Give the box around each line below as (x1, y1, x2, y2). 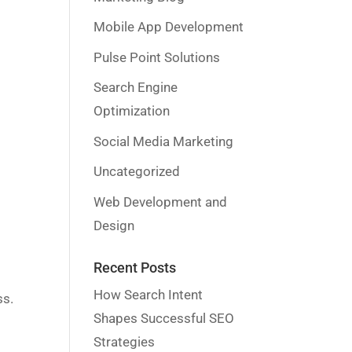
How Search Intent (93, 286, 203, 302)
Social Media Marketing (93, 133, 234, 149)
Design (93, 217, 135, 233)
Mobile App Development (93, 19, 244, 35)
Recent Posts (93, 258, 177, 276)
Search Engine (93, 79, 178, 95)
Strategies (93, 333, 156, 350)
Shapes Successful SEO (93, 310, 235, 326)
